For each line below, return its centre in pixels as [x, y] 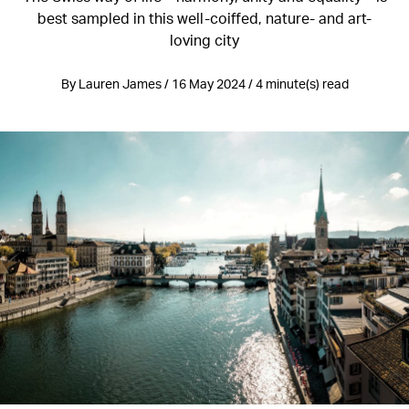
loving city [204, 40]
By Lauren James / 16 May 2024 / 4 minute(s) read [204, 84]
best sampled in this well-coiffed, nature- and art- [204, 18]
